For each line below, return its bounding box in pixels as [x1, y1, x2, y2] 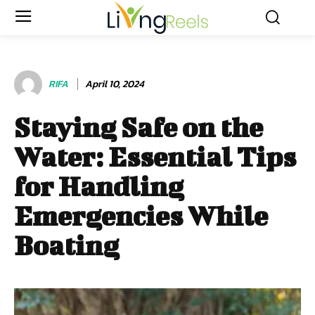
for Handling [14, 170, 184, 202]
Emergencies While [14, 200, 268, 231]
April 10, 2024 [85, 76, 144, 91]
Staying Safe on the [14, 111, 263, 143]
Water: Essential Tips [14, 141, 296, 172]
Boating [14, 229, 119, 261]
